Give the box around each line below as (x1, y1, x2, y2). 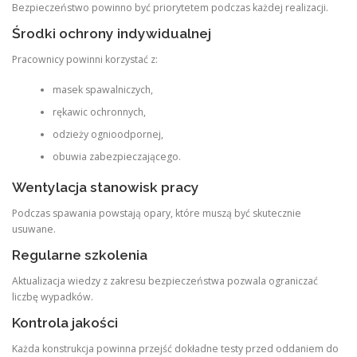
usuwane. (12, 222, 56, 236)
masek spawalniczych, (52, 83, 153, 97)
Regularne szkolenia (12, 246, 147, 263)
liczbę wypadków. (12, 289, 93, 304)
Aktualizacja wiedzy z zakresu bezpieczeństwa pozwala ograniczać (12, 273, 318, 288)
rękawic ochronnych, (52, 105, 146, 120)
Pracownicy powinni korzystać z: (12, 52, 158, 66)
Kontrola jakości (12, 315, 118, 331)
